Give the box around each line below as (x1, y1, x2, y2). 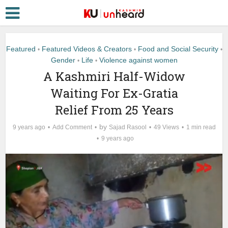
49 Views (153, 124, 179, 131)
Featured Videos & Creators (41, 45, 132, 53)
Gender (50, 56, 75, 64)
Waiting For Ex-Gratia (50, 85, 178, 101)
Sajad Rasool (108, 124, 147, 131)
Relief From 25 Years (54, 102, 174, 118)
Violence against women (99, 56, 178, 64)
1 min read (186, 124, 216, 131)
